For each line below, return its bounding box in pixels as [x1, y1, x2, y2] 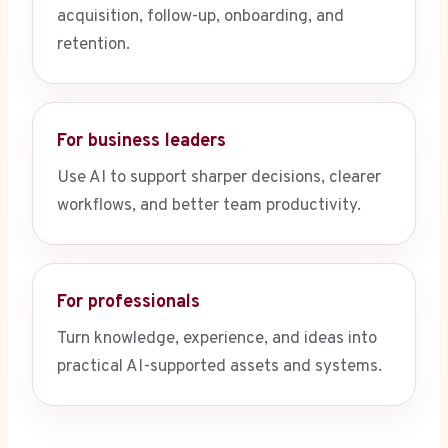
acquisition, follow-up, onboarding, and [57, 6, 344, 29]
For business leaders [57, 130, 226, 154]
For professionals [57, 291, 200, 315]
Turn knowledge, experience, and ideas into [57, 328, 377, 351]
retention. [57, 34, 130, 57]
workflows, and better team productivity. [57, 195, 361, 218]
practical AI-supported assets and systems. [57, 356, 382, 379]
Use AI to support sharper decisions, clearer [57, 167, 381, 190]
